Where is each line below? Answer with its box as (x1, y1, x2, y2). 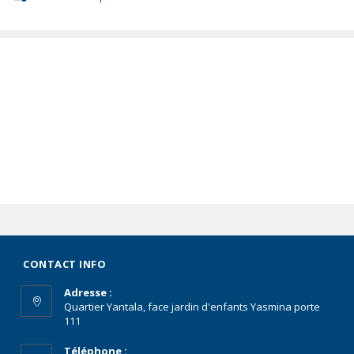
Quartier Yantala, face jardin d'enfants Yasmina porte (64, 299, 321, 314)
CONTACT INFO (23, 257, 107, 272)
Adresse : (64, 285, 113, 300)
